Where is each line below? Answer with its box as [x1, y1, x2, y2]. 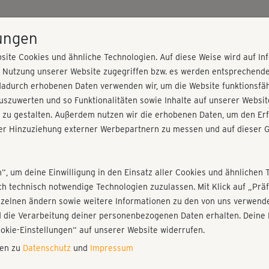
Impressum [90, 243, 133, 253]
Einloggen [187, 133, 226, 142]
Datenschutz [23, 243, 71, 253]
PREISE [169, 18, 194, 31]
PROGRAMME [111, 18, 157, 31]
